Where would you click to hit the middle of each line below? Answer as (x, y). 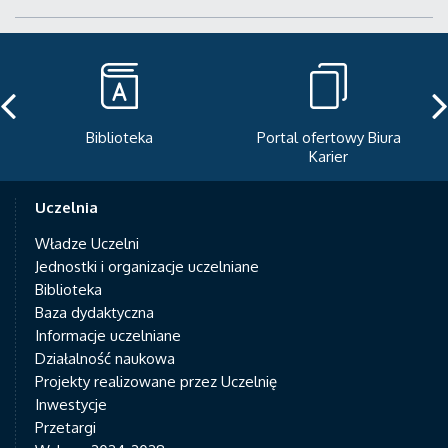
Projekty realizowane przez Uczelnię (156, 381)
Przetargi (65, 427)
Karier (121, 156)
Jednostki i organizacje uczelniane (147, 266)
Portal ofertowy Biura (120, 137)
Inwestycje (71, 404)
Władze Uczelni (87, 243)
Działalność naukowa (105, 358)
